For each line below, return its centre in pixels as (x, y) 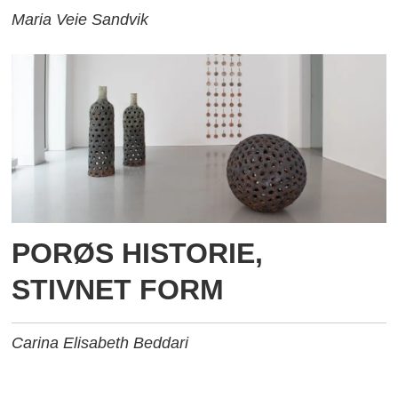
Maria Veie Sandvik (80, 19)
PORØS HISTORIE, (138, 254)
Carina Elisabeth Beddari (100, 343)
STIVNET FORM (118, 290)
